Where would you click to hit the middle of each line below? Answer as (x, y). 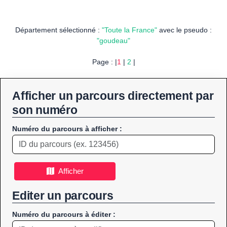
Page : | (104, 62)
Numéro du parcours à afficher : (67, 129)
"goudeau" (113, 41)
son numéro (45, 110)
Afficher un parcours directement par (113, 96)
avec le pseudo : (184, 30)
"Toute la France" (129, 30)
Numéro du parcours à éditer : (64, 215)
